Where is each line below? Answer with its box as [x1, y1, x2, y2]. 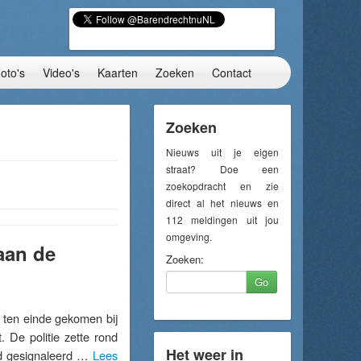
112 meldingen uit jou [166, 213, 279, 226]
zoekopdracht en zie [166, 179, 279, 193]
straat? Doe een [166, 162, 279, 176]
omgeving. [166, 230, 212, 243]
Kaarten [98, 64, 138, 81]
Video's [43, 64, 80, 81]
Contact [212, 64, 251, 81]
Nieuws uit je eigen [166, 145, 279, 159]
